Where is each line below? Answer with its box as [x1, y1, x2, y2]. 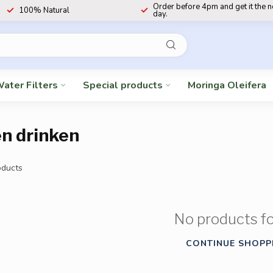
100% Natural [18, 5, 69, 16]
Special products [83, 79, 163, 92]
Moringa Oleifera [188, 79, 266, 92]
